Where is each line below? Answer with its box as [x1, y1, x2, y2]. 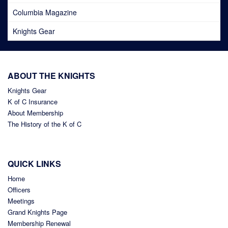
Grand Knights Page [8, 207, 67, 217]
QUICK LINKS [8, 158, 61, 170]
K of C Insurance [8, 97, 58, 107]
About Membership [8, 108, 63, 118]
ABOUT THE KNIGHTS [8, 70, 95, 82]
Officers [8, 185, 31, 195]
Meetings [8, 196, 35, 206]
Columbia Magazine [13, 7, 77, 18]
